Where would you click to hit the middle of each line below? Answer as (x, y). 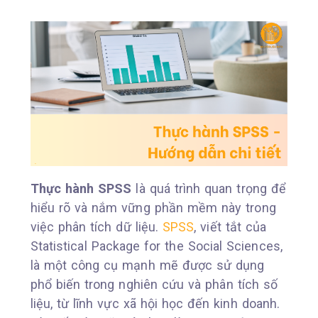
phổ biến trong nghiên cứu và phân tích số (154, 285)
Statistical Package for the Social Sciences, (156, 246)
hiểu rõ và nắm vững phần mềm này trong (153, 208)
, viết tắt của (230, 227)
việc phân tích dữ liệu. (96, 227)
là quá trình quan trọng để (209, 189)
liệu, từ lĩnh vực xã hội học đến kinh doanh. (155, 304)
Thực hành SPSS (81, 189)
